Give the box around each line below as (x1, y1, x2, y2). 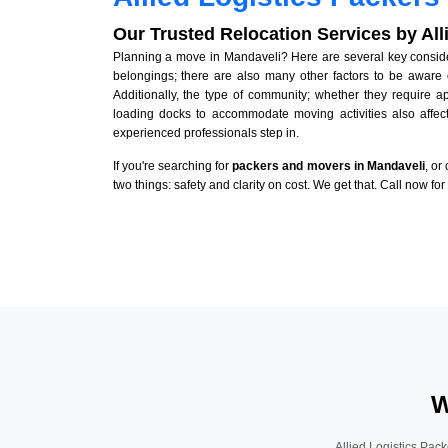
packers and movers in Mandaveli (232, 159, 425, 174)
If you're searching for (112, 159, 233, 174)
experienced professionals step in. (112, 126, 299, 141)
